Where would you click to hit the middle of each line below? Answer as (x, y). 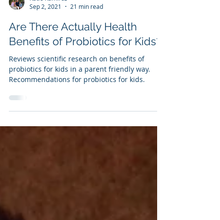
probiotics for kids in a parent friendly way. (80, 91)
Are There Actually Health (73, 49)
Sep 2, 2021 (45, 28)
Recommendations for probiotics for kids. (77, 101)
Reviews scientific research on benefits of (77, 81)
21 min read (87, 28)
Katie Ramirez (48, 20)
